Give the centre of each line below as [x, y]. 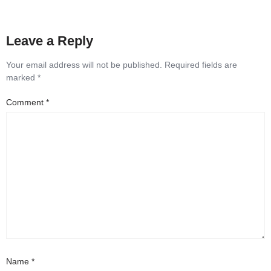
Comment [26, 103]
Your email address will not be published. [84, 65]
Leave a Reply [50, 41]
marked [22, 77]
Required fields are [201, 65]
